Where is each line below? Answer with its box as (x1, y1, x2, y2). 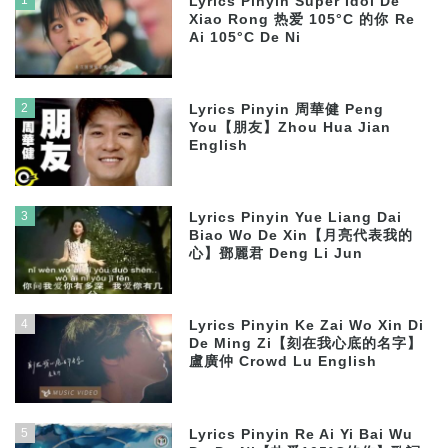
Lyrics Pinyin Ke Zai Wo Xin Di (189, 318, 425, 334)
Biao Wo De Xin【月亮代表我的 (189, 228, 414, 244)
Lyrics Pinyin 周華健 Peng (189, 101, 385, 117)
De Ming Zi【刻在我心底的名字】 (189, 336, 423, 352)
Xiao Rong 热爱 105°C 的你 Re (189, 11, 416, 27)
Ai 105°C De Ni (189, 29, 302, 45)
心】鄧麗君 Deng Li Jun (189, 246, 364, 262)
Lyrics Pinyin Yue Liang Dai (189, 210, 403, 226)
